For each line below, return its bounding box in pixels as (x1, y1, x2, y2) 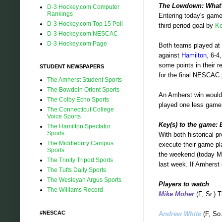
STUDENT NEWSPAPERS (40, 63, 104, 69)
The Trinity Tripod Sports (47, 156, 113, 164)
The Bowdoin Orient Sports (47, 86, 119, 93)
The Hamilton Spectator (47, 122, 111, 130)
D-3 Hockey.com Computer (47, 3, 119, 10)
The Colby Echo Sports (47, 96, 109, 103)
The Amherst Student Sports (47, 76, 122, 83)
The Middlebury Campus (47, 139, 113, 147)
